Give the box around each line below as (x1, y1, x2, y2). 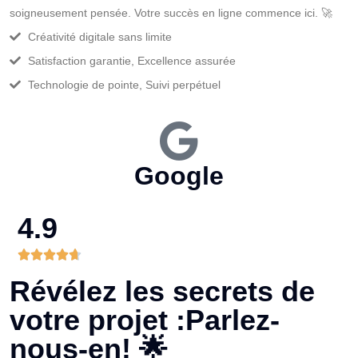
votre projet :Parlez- (10, 304, 280, 336)
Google (134, 161, 224, 190)
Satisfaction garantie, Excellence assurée (27, 54, 236, 67)
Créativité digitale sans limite (27, 30, 172, 43)
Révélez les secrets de (10, 275, 315, 308)
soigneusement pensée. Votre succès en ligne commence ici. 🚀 (10, 6, 332, 19)
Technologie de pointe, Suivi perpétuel (27, 78, 221, 91)
